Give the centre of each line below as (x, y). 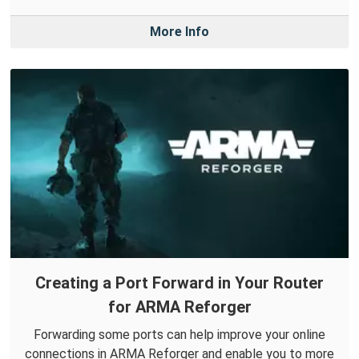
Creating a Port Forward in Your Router (179, 282)
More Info (179, 31)
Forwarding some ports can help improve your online (179, 334)
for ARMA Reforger (179, 307)
